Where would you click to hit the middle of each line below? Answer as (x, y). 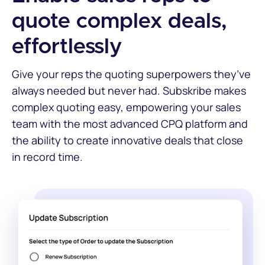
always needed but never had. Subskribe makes (129, 90)
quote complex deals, (119, 21)
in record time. (47, 156)
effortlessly (67, 46)
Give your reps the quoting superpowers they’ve (131, 74)
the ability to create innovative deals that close (127, 140)
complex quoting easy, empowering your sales (126, 107)
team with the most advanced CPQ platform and (130, 123)
